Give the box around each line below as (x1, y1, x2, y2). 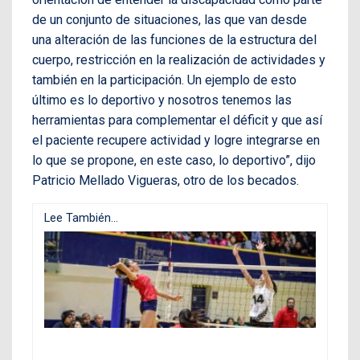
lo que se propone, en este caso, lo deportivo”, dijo (32, 152, 316, 168)
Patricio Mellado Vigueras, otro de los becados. (32, 172, 299, 188)
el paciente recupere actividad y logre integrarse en (32, 132, 320, 148)
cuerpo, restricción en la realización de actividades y (32, 51, 325, 67)
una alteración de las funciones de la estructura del (32, 31, 317, 47)
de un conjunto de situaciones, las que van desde (32, 11, 307, 27)
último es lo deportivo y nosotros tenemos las (32, 92, 292, 108)
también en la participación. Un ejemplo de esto (32, 72, 297, 88)
